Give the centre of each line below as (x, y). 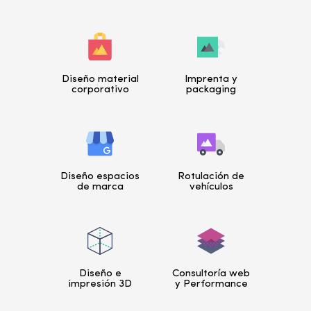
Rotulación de (211, 177)
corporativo (100, 90)
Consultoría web (211, 274)
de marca (100, 187)
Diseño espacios (100, 177)
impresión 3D (100, 285)
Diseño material (100, 80)
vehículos (211, 187)
